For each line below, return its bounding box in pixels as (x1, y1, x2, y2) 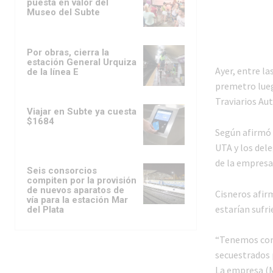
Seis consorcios (27, 165, 97, 177)
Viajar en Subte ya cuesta (27, 105, 136, 117)
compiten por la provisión (27, 175, 136, 186)
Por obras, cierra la (27, 46, 109, 58)
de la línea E (27, 66, 79, 77)
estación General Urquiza (27, 56, 136, 68)
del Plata (27, 204, 64, 216)
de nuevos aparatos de (27, 185, 124, 196)
